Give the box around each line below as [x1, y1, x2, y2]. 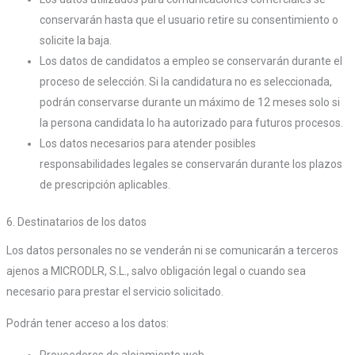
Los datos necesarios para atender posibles [39, 136, 256, 150]
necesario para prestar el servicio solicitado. [6, 284, 223, 298]
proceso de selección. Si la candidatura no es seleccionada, [39, 74, 332, 88]
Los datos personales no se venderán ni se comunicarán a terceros [6, 243, 338, 257]
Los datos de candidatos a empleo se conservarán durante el [39, 54, 342, 67]
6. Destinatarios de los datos [6, 215, 147, 228]
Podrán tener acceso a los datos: [6, 316, 169, 330]
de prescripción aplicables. [39, 177, 170, 191]
